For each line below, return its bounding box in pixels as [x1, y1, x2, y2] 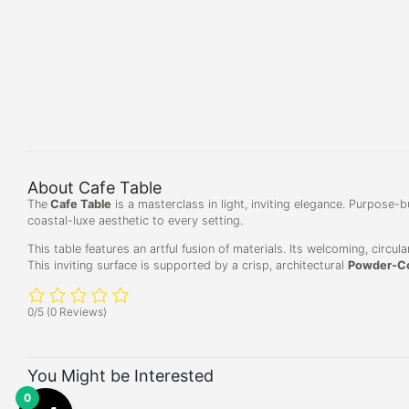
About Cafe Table [27, 178, 162, 198]
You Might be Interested [27, 365, 214, 385]
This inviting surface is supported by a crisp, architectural [27, 258, 348, 273]
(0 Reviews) [47, 304, 107, 319]
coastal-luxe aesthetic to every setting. [27, 214, 243, 228]
